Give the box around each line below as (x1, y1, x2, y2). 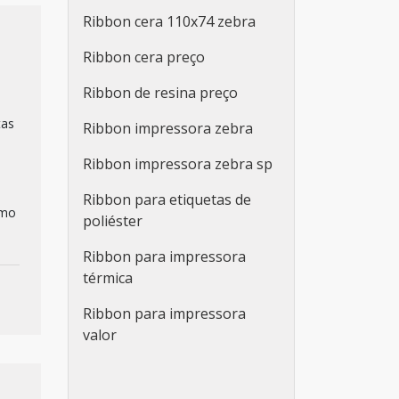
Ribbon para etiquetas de (83, 190, 251, 209)
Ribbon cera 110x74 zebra (83, 12, 256, 31)
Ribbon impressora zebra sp (83, 154, 273, 174)
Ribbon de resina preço (83, 83, 238, 102)
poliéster (83, 211, 142, 231)
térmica (83, 268, 133, 288)
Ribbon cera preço (83, 47, 205, 67)
